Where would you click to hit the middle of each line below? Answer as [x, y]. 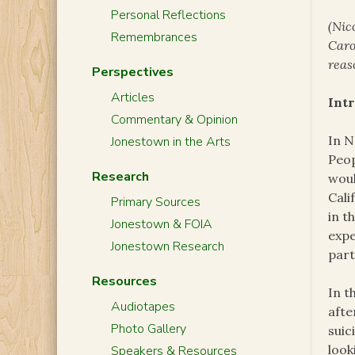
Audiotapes [143, 307]
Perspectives [132, 72]
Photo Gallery [148, 329]
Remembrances [154, 37]
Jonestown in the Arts [170, 142]
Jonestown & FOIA [161, 224]
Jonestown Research [167, 246]
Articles [132, 97]
